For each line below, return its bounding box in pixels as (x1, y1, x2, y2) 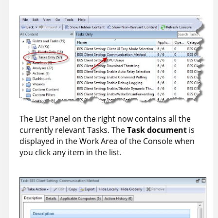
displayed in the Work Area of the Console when (19, 135, 195, 146)
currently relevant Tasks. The (19, 124, 127, 135)
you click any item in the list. (19, 146, 122, 158)
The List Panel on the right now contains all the (19, 113, 191, 124)
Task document (127, 124, 187, 135)
